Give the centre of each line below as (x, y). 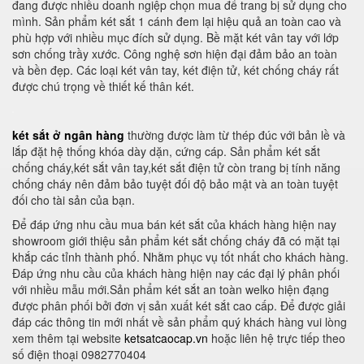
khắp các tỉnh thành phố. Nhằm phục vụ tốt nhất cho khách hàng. (180, 257)
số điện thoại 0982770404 (79, 354)
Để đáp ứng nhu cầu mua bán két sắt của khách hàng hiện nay (174, 224)
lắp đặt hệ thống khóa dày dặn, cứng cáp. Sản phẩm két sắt (166, 151)
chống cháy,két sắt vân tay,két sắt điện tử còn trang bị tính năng (176, 167)
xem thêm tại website (68, 338)
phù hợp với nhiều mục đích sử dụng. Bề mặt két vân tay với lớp (175, 37)
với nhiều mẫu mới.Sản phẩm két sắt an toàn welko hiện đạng (171, 289)
